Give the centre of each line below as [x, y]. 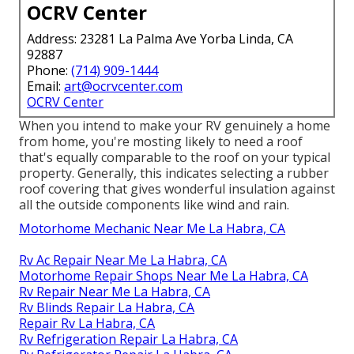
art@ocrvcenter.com [123, 87]
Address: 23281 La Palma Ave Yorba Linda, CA [160, 39]
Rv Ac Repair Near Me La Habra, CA [123, 260]
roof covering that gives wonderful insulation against [177, 189]
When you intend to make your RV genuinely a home [175, 126]
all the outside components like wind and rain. [154, 205]
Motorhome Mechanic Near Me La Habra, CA [152, 229]
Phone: [49, 71]
